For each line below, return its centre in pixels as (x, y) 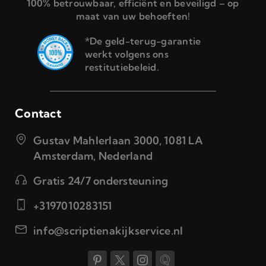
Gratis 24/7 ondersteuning (101, 181)
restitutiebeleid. (122, 67)
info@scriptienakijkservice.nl (108, 231)
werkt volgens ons (126, 54)
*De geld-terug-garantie (143, 41)
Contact (38, 113)
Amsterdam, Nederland (93, 156)
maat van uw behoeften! (133, 16)
